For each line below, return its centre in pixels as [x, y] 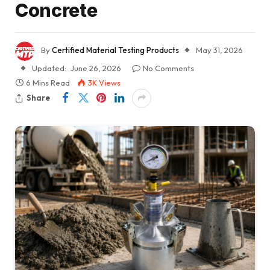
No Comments [168, 68]
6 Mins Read [48, 82]
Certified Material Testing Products [115, 50]
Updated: [49, 68]
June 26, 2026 [96, 68]
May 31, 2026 [219, 50]
